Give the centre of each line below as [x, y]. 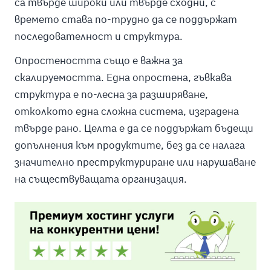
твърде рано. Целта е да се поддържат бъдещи [134, 128]
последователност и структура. [98, 36]
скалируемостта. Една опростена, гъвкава [123, 77]
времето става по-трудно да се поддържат [126, 19]
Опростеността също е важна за [98, 60]
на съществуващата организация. [100, 179]
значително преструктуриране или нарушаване [135, 162]
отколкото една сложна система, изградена [126, 111]
